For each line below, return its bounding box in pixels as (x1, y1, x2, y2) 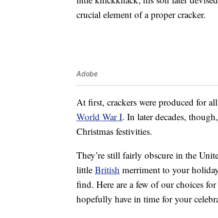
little (76, 163, 95, 176)
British (95, 163, 120, 176)
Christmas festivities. (76, 125, 152, 138)
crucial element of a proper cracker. (76, 8, 206, 21)
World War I (76, 110, 122, 123)
